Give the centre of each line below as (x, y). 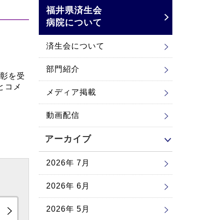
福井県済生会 (74, 10)
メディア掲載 (71, 92)
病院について (74, 23)
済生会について (75, 46)
